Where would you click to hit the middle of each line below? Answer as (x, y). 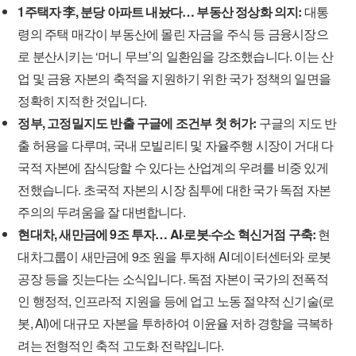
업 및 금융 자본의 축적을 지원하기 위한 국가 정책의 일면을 (174, 78)
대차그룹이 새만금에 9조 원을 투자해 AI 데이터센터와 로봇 (174, 256)
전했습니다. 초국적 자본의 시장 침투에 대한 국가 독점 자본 (174, 190)
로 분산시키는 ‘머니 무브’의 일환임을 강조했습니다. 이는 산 (176, 56)
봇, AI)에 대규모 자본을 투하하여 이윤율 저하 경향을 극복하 (175, 323)
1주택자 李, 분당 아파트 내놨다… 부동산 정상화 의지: (160, 12)
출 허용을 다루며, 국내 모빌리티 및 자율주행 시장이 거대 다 (176, 145)
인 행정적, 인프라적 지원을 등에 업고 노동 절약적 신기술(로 (176, 301)
